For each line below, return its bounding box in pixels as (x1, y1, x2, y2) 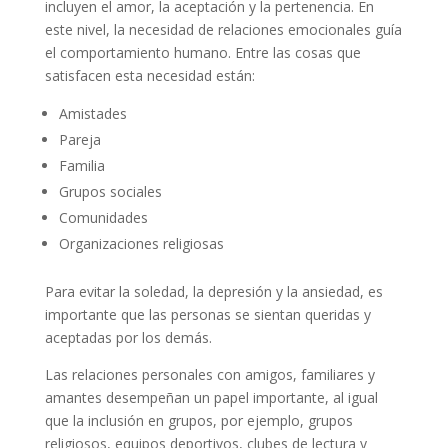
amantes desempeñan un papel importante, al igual (44, 387, 378, 407)
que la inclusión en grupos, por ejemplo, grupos (44, 410, 353, 430)
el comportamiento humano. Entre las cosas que (44, 42, 361, 62)
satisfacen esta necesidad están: (44, 65, 255, 85)
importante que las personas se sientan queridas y (44, 304, 371, 324)
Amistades (58, 103, 127, 123)
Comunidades (58, 207, 148, 227)
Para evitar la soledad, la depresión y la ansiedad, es (44, 281, 383, 301)
